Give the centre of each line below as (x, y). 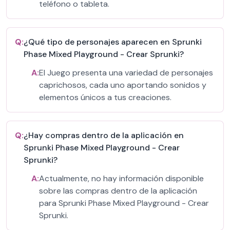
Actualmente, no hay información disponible (121, 178)
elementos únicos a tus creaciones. (105, 97)
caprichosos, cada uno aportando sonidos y (123, 85)
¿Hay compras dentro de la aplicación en (104, 135)
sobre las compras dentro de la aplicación (118, 191)
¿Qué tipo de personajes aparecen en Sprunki (113, 42)
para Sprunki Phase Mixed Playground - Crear (124, 203)
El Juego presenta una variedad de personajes (126, 73)
